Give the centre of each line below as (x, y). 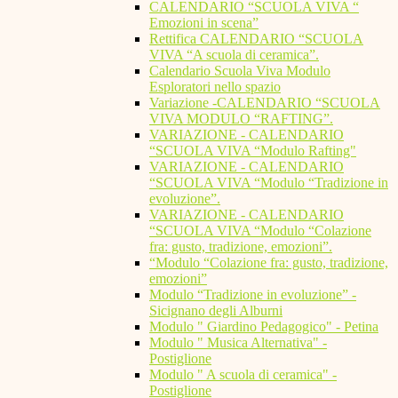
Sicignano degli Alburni (216, 311)
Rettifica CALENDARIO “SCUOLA (256, 39)
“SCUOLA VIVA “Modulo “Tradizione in (269, 183)
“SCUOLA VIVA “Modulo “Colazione (260, 231)
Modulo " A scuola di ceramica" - (243, 375)
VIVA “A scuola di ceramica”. (234, 55)
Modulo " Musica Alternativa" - (238, 343)
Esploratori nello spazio (215, 87)
